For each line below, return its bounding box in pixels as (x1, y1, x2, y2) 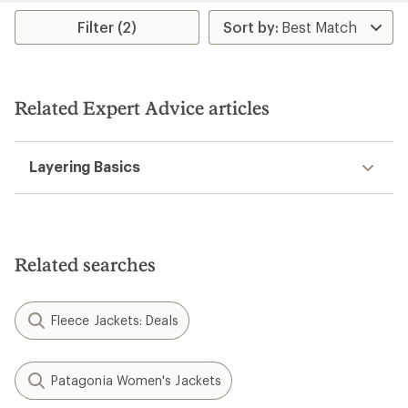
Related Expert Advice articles (15, 97, 270, 118)
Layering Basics (29, 158, 140, 175)
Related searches (15, 253, 156, 275)
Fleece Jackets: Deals (51, 312, 178, 328)
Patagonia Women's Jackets (51, 372, 221, 388)
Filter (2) (77, 18, 138, 36)
